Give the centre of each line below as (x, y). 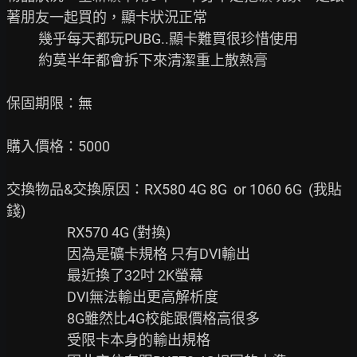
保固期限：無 (49, 103)
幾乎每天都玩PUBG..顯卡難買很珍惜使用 (22, 39)
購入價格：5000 (58, 146)
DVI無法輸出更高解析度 (37, 297)
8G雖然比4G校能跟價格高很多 (37, 318)
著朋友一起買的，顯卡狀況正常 (107, 17)
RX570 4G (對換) (37, 232)
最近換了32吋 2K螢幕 (37, 275)
